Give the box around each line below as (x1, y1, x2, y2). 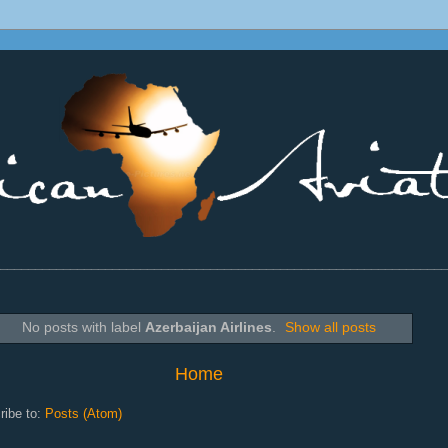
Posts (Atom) (45, 405, 122, 421)
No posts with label (21, 319, 145, 336)
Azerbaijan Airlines (144, 319, 272, 336)
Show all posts (285, 319, 377, 336)
